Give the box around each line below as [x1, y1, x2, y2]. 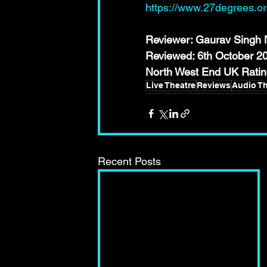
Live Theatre [146, 80, 195, 91]
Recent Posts [98, 155, 161, 168]
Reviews [197, 80, 231, 91]
